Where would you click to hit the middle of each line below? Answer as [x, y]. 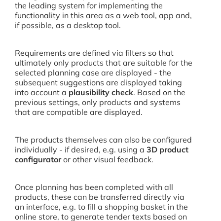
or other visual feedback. [107, 159]
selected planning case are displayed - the [93, 73]
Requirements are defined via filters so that [94, 53]
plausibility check [101, 92]
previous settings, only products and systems [98, 102]
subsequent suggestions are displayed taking [98, 82]
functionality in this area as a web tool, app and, [103, 15]
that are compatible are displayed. [79, 112]
